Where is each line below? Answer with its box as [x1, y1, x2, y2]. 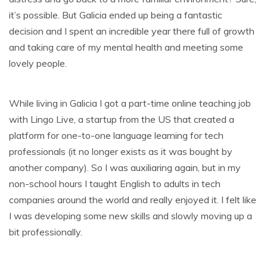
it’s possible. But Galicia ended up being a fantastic [9, 8, 222, 21]
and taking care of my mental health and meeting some [9, 41, 243, 53]
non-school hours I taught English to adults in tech [9, 177, 221, 190]
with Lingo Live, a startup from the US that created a [9, 113, 234, 125]
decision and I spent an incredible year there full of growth [9, 24, 254, 37]
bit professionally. [9, 225, 82, 238]
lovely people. [9, 57, 67, 69]
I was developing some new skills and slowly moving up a [9, 209, 252, 222]
